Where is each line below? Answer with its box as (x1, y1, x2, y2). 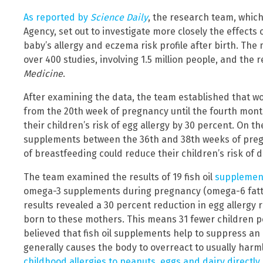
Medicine (23, 68, 63, 80)
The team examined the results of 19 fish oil (23, 171, 215, 183)
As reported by (23, 12, 90, 23)
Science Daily (90, 12, 148, 23)
